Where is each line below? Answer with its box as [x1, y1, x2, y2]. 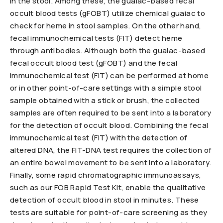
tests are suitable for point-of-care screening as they [10, 207, 208, 218]
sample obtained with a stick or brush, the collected [10, 95, 200, 106]
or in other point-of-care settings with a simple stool [10, 83, 202, 94]
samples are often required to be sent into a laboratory [10, 108, 211, 118]
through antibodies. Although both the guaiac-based [10, 45, 205, 56]
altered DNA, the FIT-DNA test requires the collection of [10, 145, 212, 156]
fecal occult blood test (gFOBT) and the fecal [10, 58, 177, 69]
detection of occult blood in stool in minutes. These [10, 195, 199, 206]
